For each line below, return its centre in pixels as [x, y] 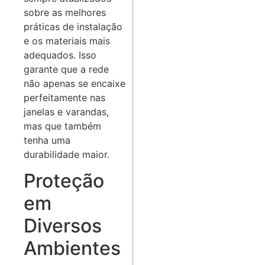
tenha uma [47, 140]
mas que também [62, 126]
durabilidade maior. [67, 155]
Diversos [63, 226]
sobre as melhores [65, 13]
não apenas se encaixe [75, 84]
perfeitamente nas [64, 98]
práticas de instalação [73, 27]
